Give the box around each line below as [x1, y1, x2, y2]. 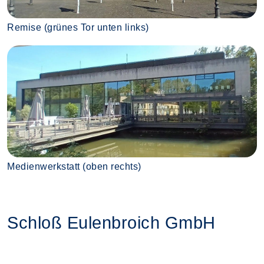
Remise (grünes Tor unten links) [7, 22, 149, 33]
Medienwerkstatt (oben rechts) [7, 161, 141, 172]
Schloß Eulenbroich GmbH [7, 213, 216, 233]
